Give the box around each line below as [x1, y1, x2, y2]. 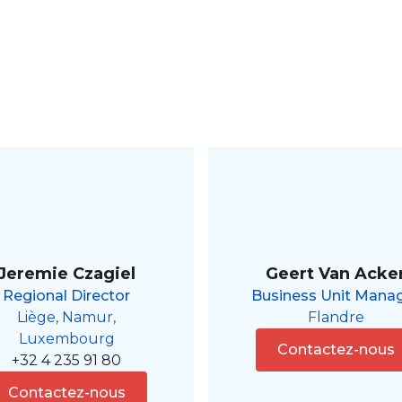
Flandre [307, 309, 364, 327]
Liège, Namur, [17, 309, 116, 327]
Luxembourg [18, 330, 115, 348]
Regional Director [3, 287, 130, 305]
